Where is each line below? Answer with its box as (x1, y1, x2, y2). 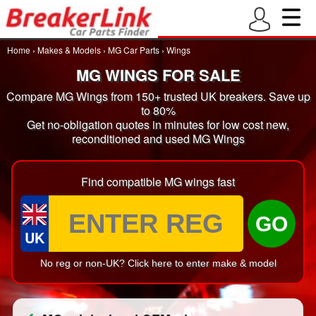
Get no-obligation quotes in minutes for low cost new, (27, 116, 289, 133)
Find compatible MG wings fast (81, 174, 235, 190)
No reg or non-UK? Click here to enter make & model (39, 257, 276, 269)
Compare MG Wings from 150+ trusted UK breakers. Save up (6, 88, 310, 104)
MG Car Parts (108, 44, 159, 56)
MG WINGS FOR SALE (75, 63, 241, 86)
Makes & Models (37, 44, 101, 56)
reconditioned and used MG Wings (71, 130, 245, 147)
